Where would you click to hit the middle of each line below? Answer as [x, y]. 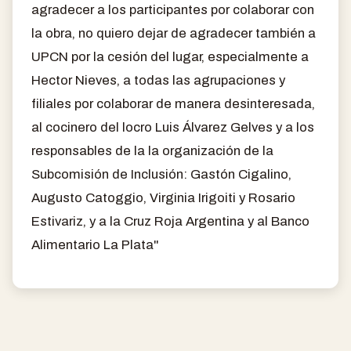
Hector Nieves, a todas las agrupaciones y [158, 80]
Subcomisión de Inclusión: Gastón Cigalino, [161, 174]
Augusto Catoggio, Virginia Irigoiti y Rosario [163, 197]
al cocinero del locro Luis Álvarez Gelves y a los [173, 127]
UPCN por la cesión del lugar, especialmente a [170, 56]
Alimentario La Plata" [95, 244]
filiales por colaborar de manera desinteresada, [173, 103]
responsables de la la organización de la [152, 150]
